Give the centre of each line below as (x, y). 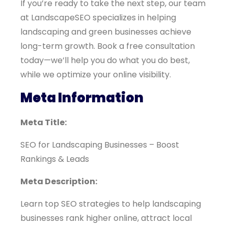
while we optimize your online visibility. (96, 75)
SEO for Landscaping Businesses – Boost (100, 145)
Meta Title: (44, 122)
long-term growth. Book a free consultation (108, 46)
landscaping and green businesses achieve (106, 32)
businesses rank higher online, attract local (106, 218)
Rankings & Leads (55, 159)
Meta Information (82, 98)
